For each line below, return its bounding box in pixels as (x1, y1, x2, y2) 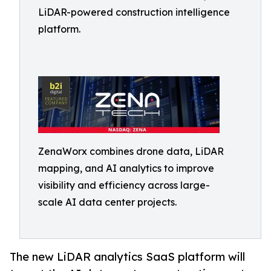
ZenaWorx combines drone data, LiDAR (38, 145, 224, 157)
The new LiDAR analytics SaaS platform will (10, 250, 245, 264)
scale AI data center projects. (38, 196, 177, 208)
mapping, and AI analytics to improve (38, 162, 214, 174)
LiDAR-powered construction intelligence (38, 6, 230, 18)
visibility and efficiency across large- (38, 179, 210, 191)
